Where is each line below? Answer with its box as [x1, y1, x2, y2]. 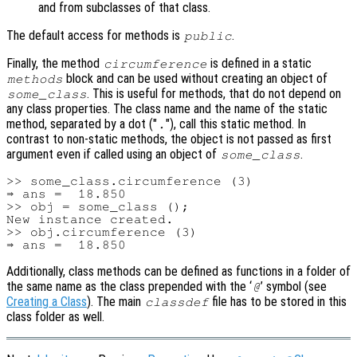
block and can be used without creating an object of [63, 70, 328, 86]
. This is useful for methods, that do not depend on [87, 85, 342, 101]
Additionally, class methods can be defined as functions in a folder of [6, 263, 351, 279]
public [183, 29, 232, 42]
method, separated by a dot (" [6, 116, 157, 131]
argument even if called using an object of [6, 146, 220, 162]
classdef [144, 295, 209, 308]
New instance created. [6, 212, 174, 226]
